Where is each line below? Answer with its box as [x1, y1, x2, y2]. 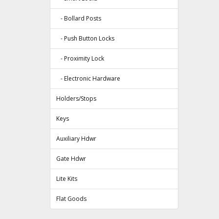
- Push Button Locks [56, 34, 114, 43]
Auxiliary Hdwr [56, 134, 96, 143]
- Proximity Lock [56, 54, 104, 63]
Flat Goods [56, 195, 87, 203]
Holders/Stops [56, 94, 96, 103]
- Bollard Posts [56, 14, 101, 23]
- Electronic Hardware [56, 74, 120, 83]
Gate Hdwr [56, 154, 86, 163]
